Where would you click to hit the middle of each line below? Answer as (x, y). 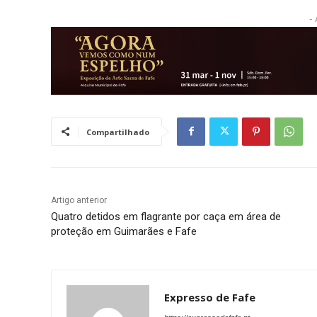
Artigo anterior (79, 200)
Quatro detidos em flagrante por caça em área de (166, 216)
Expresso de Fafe (210, 297)
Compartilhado (118, 132)
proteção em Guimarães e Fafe (124, 231)
